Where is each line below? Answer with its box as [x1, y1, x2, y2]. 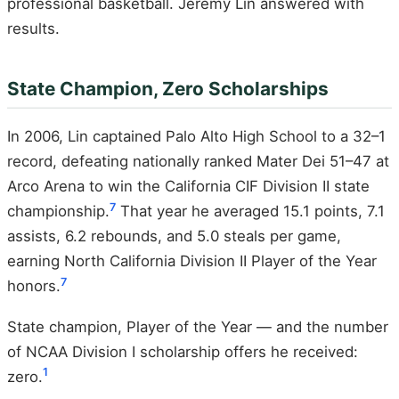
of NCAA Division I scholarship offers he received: [7, 342, 358, 361]
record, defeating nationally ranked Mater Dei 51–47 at [7, 152, 389, 171]
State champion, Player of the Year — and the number [7, 317, 388, 336]
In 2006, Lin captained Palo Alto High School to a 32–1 [7, 127, 386, 146]
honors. [7, 277, 61, 296]
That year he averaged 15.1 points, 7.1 [116, 202, 385, 221]
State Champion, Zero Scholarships [7, 77, 329, 100]
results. [7, 19, 60, 37]
